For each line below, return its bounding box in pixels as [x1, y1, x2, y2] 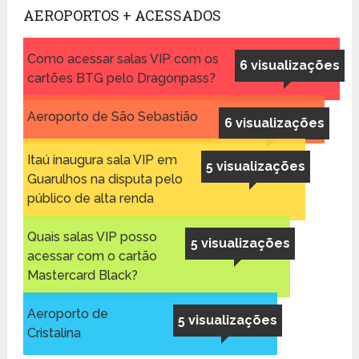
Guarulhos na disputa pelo [26, 171, 183, 187]
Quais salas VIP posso [26, 228, 157, 244]
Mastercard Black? [26, 267, 138, 283]
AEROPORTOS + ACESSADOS [22, 5, 221, 25]
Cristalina [26, 325, 81, 341]
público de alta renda [26, 190, 154, 206]
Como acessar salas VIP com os [26, 50, 219, 67]
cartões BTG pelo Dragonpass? [26, 70, 216, 86]
